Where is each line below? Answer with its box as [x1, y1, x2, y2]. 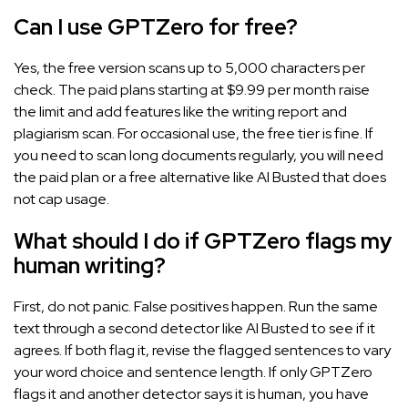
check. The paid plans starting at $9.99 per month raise [14, 80, 370, 100]
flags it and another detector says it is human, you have [14, 384, 369, 404]
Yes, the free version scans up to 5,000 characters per [14, 58, 365, 78]
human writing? [14, 251, 166, 280]
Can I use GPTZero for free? [14, 13, 298, 42]
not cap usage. [14, 189, 109, 209]
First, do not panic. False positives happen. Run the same [14, 297, 378, 317]
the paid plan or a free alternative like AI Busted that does [14, 168, 386, 188]
